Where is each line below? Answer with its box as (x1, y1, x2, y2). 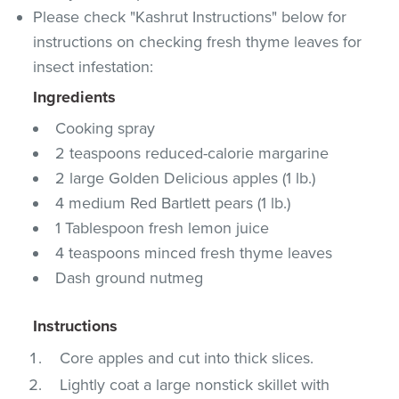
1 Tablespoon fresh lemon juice (55, 217, 270, 238)
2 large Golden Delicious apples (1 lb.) (55, 167, 316, 188)
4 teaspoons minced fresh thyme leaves (55, 242, 333, 263)
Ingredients (33, 86, 117, 107)
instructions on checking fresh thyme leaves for (33, 31, 362, 52)
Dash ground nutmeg (55, 267, 204, 288)
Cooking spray (55, 118, 156, 138)
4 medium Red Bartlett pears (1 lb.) (55, 192, 291, 213)
